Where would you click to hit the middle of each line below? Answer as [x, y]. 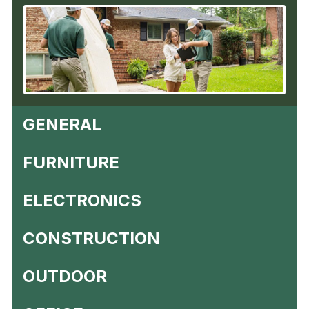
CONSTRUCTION [91, 238]
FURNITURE [71, 162]
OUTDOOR [65, 276]
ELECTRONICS [82, 200]
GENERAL [62, 124]
